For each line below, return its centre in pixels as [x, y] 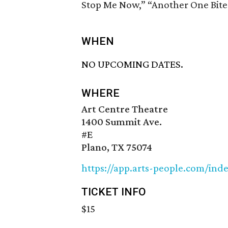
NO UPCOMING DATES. [132, 64]
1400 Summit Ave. [122, 122]
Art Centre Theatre [125, 109]
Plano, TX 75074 [117, 147]
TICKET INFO [114, 192]
